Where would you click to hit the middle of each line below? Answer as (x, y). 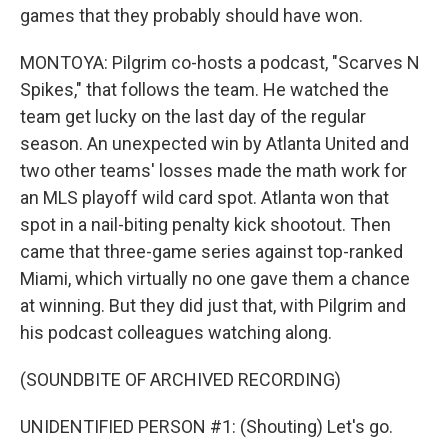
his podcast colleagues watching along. (176, 333)
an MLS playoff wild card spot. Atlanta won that (204, 198)
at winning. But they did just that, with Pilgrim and (213, 306)
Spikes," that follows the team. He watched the (204, 90)
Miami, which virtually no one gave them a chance (215, 279)
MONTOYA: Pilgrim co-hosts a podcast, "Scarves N (220, 63)
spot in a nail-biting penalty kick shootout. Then (205, 225)
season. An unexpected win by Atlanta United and (214, 144)
